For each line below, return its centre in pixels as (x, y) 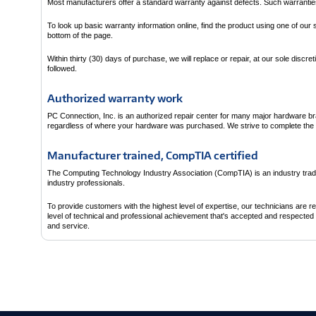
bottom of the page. (80, 35)
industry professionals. (86, 183)
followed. (62, 68)
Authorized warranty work (115, 98)
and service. (68, 226)
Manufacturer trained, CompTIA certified (153, 156)
